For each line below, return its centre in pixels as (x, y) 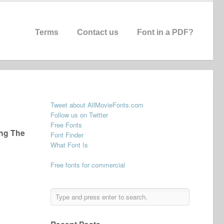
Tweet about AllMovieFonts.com (97, 105)
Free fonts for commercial (88, 165)
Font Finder (67, 135)
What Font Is (69, 145)
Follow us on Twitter (79, 115)
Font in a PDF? (165, 32)
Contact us (97, 32)
